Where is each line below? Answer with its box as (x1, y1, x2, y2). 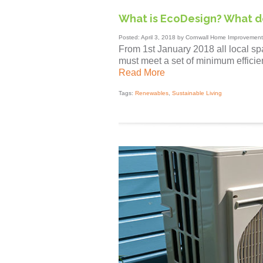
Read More (119, 68, 165, 78)
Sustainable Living (172, 90, 222, 97)
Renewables (135, 90, 168, 97)
